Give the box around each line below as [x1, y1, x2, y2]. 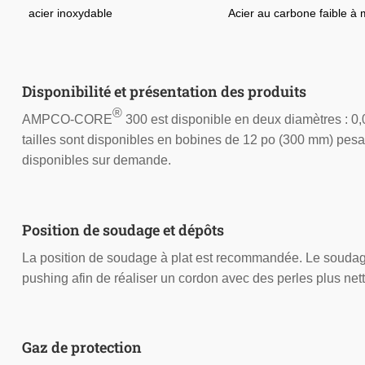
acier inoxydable [28, 7, 112, 20]
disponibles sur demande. [21, 152, 171, 167]
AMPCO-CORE [21, 112, 112, 126]
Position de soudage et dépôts [21, 219, 224, 240]
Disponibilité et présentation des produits [21, 81, 306, 101]
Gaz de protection [21, 337, 142, 358]
